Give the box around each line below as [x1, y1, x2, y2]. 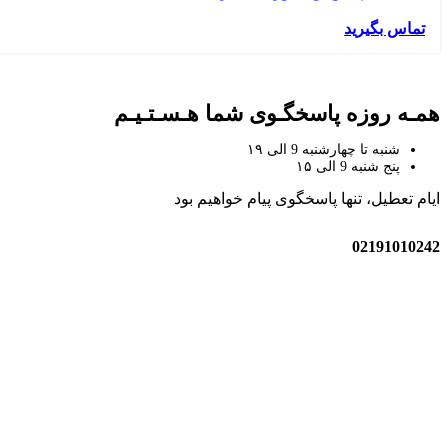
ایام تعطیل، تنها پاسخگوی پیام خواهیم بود [174, 189, 440, 207]
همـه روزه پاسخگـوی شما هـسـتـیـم [114, 100, 440, 126]
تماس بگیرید [344, 20, 425, 38]
